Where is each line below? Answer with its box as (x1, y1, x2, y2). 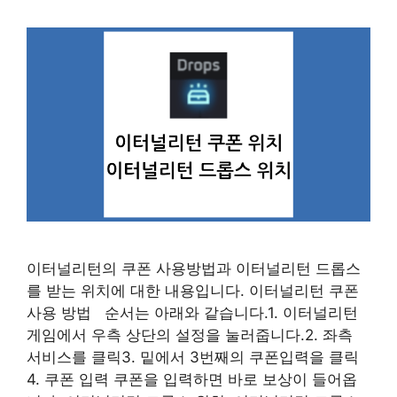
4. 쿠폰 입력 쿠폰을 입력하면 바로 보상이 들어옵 (27, 370, 357, 388)
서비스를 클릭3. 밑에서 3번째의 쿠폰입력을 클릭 (27, 347, 359, 366)
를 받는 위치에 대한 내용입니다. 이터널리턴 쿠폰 (27, 281, 359, 300)
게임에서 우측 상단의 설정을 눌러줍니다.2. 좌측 (27, 325, 353, 344)
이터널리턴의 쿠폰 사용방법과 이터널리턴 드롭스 (27, 259, 361, 277)
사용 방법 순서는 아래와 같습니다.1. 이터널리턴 (27, 303, 358, 322)
